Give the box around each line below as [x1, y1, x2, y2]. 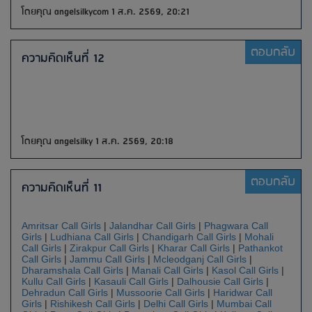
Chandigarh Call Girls [142, 231, 236, 242]
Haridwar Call [213, 287, 272, 298]
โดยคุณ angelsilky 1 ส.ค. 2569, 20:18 [22, 133, 173, 150]
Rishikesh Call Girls [50, 298, 135, 309]
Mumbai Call [217, 298, 272, 309]
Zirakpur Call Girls [70, 242, 149, 253]
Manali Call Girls [132, 265, 203, 276]
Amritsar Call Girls [22, 220, 101, 231]
